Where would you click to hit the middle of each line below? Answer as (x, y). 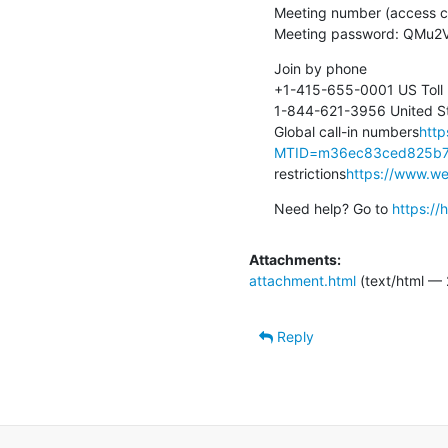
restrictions (310, 173)
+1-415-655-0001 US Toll (358, 89)
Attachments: (295, 259)
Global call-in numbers (346, 131)
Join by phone (320, 68)
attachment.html (302, 280)
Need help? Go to (333, 208)
